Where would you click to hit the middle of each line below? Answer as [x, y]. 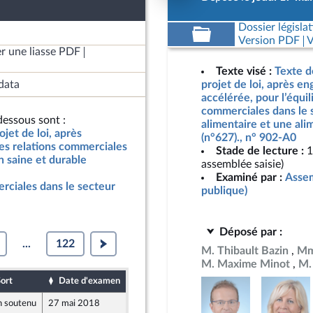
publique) [224, 191]
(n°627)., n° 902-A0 [249, 138]
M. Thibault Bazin [245, 251]
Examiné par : [249, 177]
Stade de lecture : [260, 151]
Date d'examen [89, 281]
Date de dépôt [171, 281]
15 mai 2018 [158, 303]
